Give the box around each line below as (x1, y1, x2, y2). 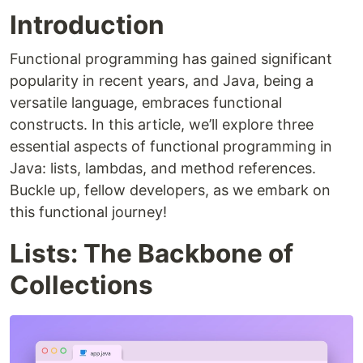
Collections (10, 268, 153, 301)
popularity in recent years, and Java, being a (10, 71, 314, 89)
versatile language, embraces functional (10, 93, 282, 111)
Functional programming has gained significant (10, 49, 332, 67)
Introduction (10, 8, 164, 41)
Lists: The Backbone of (10, 237, 293, 269)
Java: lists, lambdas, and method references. (10, 159, 316, 177)
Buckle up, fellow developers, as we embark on (10, 181, 331, 199)
